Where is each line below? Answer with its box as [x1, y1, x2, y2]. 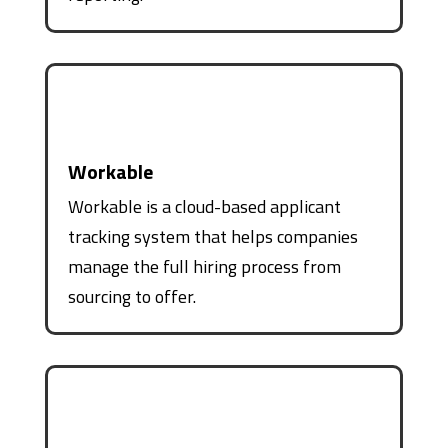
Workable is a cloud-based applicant [67, 192, 341, 220]
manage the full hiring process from [67, 252, 341, 280]
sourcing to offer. [67, 282, 196, 310]
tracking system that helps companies [67, 222, 358, 250]
